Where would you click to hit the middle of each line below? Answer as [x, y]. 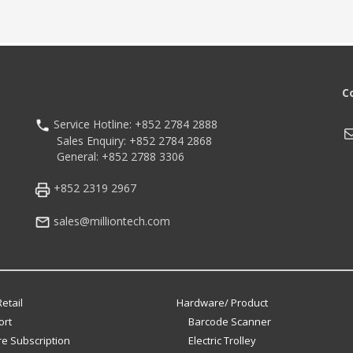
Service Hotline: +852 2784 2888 [134, 124]
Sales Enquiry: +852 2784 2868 [123, 141]
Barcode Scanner [230, 321]
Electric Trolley [222, 340]
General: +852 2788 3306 [110, 157]
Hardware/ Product [222, 302]
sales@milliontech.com [110, 221]
